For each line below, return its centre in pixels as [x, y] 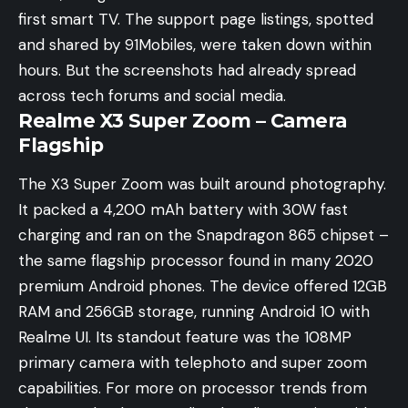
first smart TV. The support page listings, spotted [196, 19]
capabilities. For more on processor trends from [193, 388]
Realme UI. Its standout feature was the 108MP [185, 337]
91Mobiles [159, 45]
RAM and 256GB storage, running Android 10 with [194, 312]
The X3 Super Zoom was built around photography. [202, 184]
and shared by [71, 45]
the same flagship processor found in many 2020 [196, 261]
